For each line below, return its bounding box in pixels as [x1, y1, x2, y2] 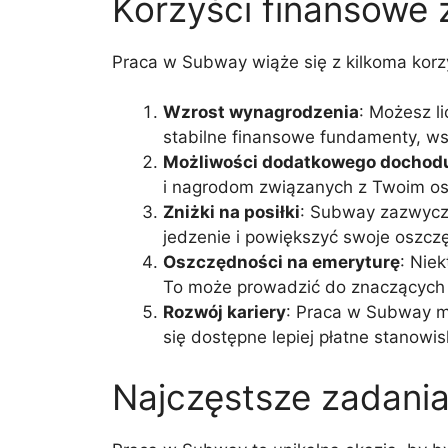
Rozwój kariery [163, 302, 286, 322]
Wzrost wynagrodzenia [163, 102, 359, 122]
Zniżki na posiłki [163, 202, 300, 222]
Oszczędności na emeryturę [163, 252, 400, 272]
